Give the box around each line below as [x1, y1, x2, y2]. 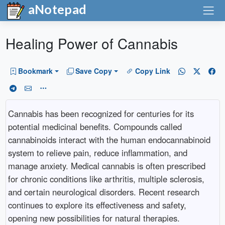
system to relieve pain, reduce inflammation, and [8, 146, 187, 159]
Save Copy [75, 66, 113, 76]
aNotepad [25, 2, 87, 17]
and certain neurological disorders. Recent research [8, 185, 199, 198]
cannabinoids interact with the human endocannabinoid [8, 133, 210, 146]
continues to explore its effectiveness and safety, [8, 198, 186, 211]
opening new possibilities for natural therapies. [8, 211, 180, 224]
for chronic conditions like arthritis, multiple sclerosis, [8, 172, 204, 185]
